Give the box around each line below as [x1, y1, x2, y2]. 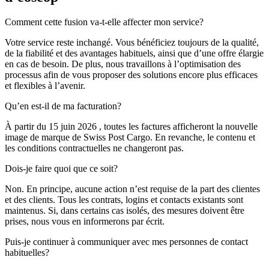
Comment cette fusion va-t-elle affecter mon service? [5, 17, 204, 28]
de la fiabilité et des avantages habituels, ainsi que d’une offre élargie [5, 48, 264, 59]
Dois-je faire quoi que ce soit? [5, 163, 118, 174]
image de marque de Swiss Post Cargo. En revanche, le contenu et [5, 132, 255, 143]
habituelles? [5, 247, 49, 258]
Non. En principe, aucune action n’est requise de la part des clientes [5, 184, 260, 195]
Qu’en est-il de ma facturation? [5, 101, 121, 112]
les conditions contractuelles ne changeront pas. [5, 143, 184, 154]
